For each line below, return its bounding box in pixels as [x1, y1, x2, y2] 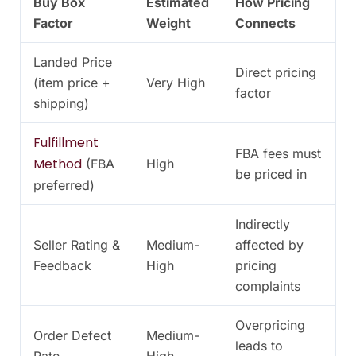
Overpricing [235, 317, 305, 334]
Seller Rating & [33, 237, 120, 253]
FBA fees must [235, 145, 321, 162]
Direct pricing [235, 64, 316, 81]
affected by [235, 237, 304, 253]
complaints [235, 278, 300, 295]
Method [33, 155, 82, 174]
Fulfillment [33, 133, 99, 153]
